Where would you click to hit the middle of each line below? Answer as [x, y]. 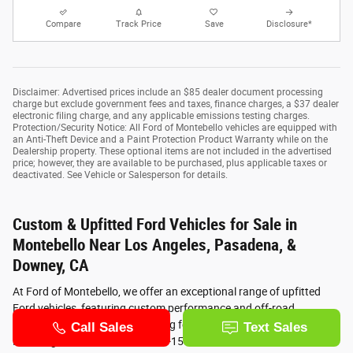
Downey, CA [51, 266]
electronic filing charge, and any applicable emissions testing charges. [161, 116]
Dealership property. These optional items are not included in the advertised [172, 152]
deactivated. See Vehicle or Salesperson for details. [120, 175]
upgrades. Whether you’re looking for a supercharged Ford [154, 325]
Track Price [139, 24]
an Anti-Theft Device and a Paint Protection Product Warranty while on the [170, 140]
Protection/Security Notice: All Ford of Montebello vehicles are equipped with [175, 128]
